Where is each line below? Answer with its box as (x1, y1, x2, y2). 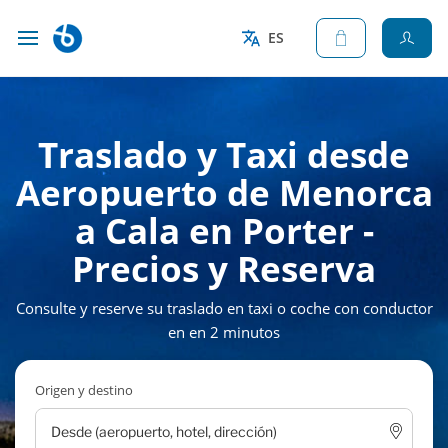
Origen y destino (35, 381, 133, 399)
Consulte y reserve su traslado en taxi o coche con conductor (15, 298, 433, 318)
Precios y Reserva (72, 245, 376, 292)
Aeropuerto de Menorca (15, 169, 433, 216)
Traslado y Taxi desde (38, 131, 410, 178)
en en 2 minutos (168, 322, 280, 342)
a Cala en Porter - (74, 207, 374, 254)
